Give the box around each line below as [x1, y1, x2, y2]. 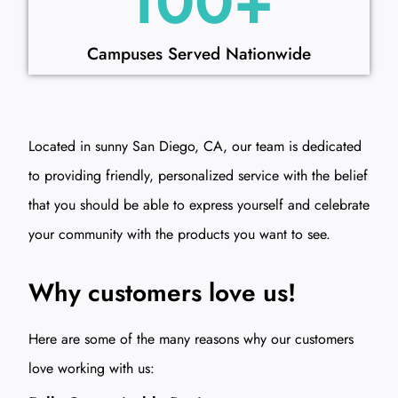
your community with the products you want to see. [28, 224, 330, 245]
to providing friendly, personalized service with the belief [28, 165, 368, 187]
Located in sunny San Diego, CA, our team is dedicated [28, 136, 362, 157]
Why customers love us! [28, 274, 296, 311]
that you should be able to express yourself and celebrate [28, 195, 370, 216]
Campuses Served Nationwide [87, 42, 311, 67]
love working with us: [28, 357, 155, 378]
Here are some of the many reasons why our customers [28, 328, 354, 349]
